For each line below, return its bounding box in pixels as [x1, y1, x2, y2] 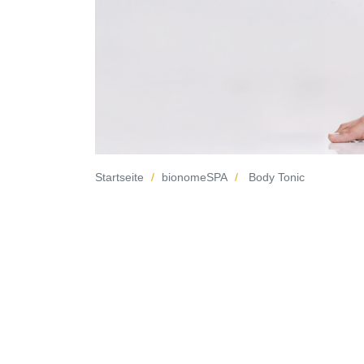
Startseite [95, 170, 144, 184]
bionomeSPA [162, 170, 227, 184]
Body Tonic [249, 170, 305, 184]
